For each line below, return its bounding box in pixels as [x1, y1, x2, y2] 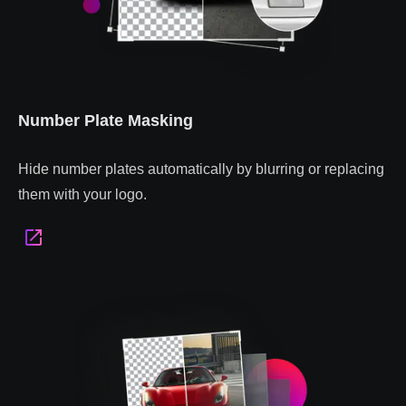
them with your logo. [18, 187, 147, 203]
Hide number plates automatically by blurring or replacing [18, 161, 384, 178]
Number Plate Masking [18, 111, 193, 130]
